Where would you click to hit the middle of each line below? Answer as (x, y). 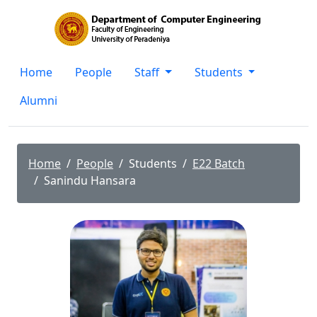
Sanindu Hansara (90, 180)
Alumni (39, 100)
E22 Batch (219, 163)
